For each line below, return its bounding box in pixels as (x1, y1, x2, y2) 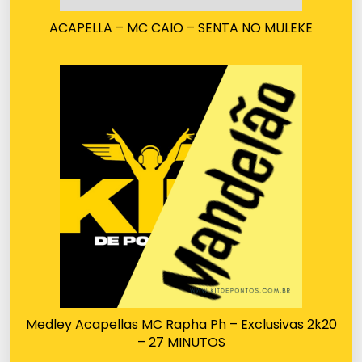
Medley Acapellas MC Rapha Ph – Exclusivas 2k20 (25, 314, 337, 334)
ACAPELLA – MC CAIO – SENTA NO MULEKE (49, 18, 313, 37)
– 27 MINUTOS (137, 332, 225, 351)
